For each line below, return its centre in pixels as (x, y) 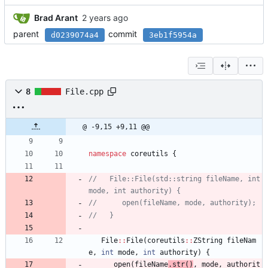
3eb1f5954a (173, 35)
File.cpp (84, 92)
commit (123, 34)
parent (26, 34)
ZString (208, 241)
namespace (107, 154)
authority (179, 253)
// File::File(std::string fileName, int (174, 179)
